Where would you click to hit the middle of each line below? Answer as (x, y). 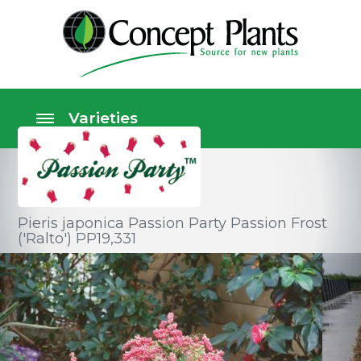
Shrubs (55, 265)
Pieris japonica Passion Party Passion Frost (172, 223)
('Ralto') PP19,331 (77, 239)
